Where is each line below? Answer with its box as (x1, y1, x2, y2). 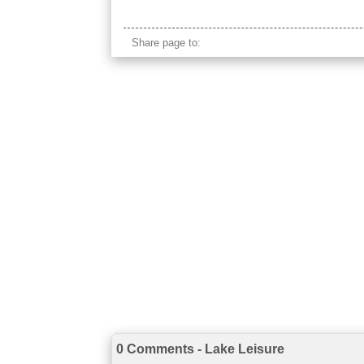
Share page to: (132, 36, 201, 49)
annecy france (111, 12, 193, 27)
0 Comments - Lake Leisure (116, 341, 284, 356)
